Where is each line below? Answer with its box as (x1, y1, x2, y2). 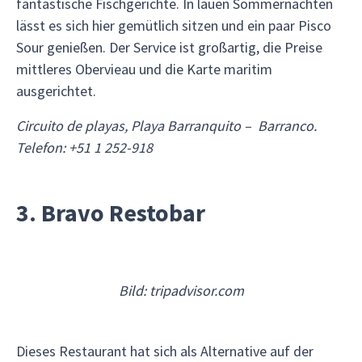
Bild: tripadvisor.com (118, 281, 244, 300)
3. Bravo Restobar (16, 197, 205, 228)
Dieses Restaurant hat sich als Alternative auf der (16, 342, 314, 360)
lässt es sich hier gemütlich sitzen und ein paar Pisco (16, 16, 331, 35)
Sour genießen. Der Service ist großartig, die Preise (16, 38, 322, 57)
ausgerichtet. (16, 82, 96, 100)
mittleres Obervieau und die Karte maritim (16, 60, 272, 78)
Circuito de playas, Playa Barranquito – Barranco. (16, 116, 317, 135)
